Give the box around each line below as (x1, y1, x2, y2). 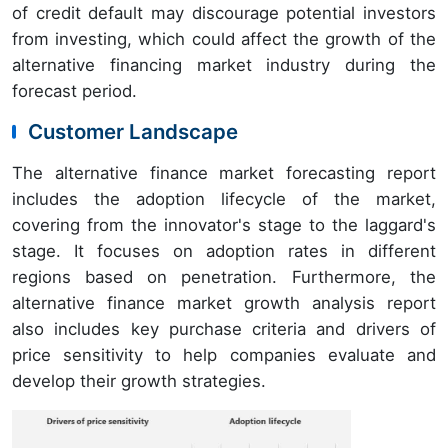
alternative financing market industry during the (12, 54, 436, 75)
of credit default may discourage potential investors (12, 2, 436, 23)
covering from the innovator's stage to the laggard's (12, 214, 436, 235)
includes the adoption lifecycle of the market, (12, 188, 436, 209)
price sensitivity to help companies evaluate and (12, 344, 436, 365)
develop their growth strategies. (12, 370, 266, 391)
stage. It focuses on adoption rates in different (12, 240, 436, 261)
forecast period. (12, 80, 137, 101)
